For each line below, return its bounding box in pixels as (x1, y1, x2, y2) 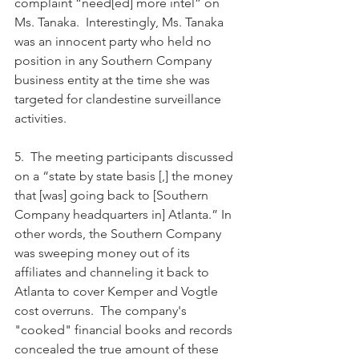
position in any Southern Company (14, 52, 215, 68)
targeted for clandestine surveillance (14, 91, 224, 107)
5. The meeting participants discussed (14, 148, 236, 164)
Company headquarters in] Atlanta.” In (14, 206, 235, 222)
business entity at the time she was (14, 71, 213, 87)
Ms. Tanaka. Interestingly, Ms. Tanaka (14, 14, 227, 30)
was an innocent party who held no (14, 33, 215, 49)
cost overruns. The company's (14, 302, 190, 318)
